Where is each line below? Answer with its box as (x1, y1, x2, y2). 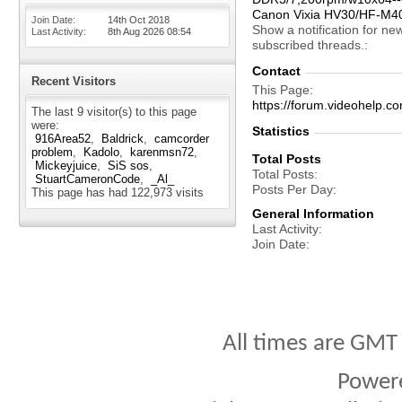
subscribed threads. (252, 38, 364, 52)
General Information (252, 206, 374, 221)
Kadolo (83, 145, 119, 159)
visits (172, 186, 204, 199)
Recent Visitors (31, 74, 116, 88)
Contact (252, 64, 301, 78)
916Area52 (35, 132, 91, 145)
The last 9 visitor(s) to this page (31, 105, 197, 118)
